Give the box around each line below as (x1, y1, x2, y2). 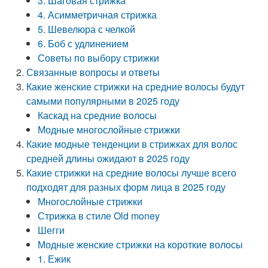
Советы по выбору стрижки (38, 51, 160, 65)
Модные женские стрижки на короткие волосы (38, 237, 243, 251)
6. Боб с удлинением (38, 36, 129, 50)
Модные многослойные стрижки (38, 123, 181, 136)
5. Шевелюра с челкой (38, 22, 136, 36)
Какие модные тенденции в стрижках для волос (26, 137, 238, 151)
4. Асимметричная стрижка (38, 8, 157, 22)
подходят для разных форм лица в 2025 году (26, 180, 226, 194)
